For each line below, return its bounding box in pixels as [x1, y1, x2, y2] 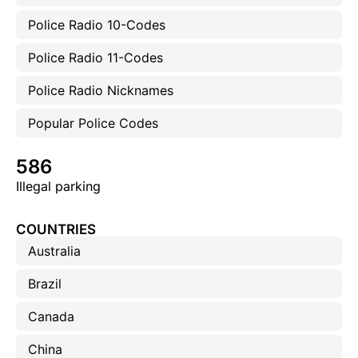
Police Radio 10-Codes [28, 17, 165, 33]
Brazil [28, 276, 62, 292]
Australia [28, 243, 81, 260]
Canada [28, 308, 74, 325]
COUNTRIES [16, 221, 96, 238]
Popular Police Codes [28, 115, 158, 131]
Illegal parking [16, 178, 101, 194]
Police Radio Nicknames [28, 82, 173, 98]
